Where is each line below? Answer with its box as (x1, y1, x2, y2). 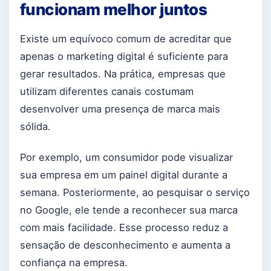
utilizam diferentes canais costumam (20, 85, 194, 98)
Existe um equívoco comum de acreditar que (20, 33, 232, 45)
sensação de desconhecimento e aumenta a (20, 239, 230, 252)
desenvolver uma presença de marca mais (20, 103, 220, 116)
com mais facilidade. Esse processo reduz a (20, 221, 228, 234)
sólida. (20, 120, 51, 133)
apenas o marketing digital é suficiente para (20, 50, 228, 63)
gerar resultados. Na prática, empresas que (20, 68, 226, 80)
